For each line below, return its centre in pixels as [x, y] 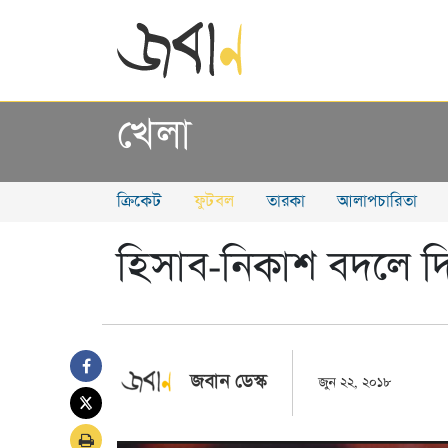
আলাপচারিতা [377, 202]
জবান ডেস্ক [228, 382]
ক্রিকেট [139, 202]
